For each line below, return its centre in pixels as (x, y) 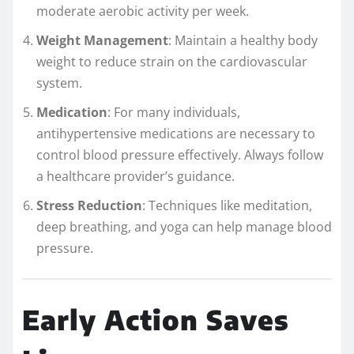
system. (59, 83)
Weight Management (102, 40)
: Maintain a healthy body (243, 40)
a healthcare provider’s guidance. (136, 176)
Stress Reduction (89, 205)
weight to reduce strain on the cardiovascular (172, 61)
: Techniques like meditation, (227, 205)
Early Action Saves (156, 320)
